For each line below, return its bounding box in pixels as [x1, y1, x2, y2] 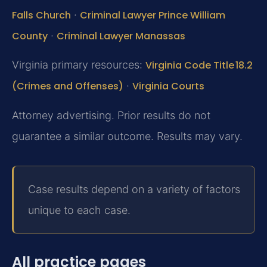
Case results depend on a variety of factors [28, 182, 240, 195]
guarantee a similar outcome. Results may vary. [12, 129, 243, 142]
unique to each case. [28, 203, 131, 216]
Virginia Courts [132, 79, 204, 94]
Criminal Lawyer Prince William [80, 8, 225, 22]
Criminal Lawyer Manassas [57, 29, 185, 43]
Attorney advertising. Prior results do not [12, 108, 210, 122]
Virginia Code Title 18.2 [145, 58, 253, 73]
